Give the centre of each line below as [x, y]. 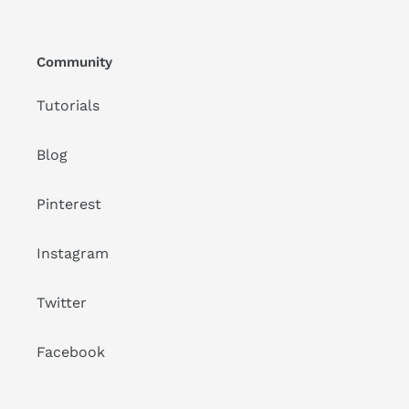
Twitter [62, 303]
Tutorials [68, 106]
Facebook [71, 352]
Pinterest [69, 204]
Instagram [73, 254]
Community [74, 62]
